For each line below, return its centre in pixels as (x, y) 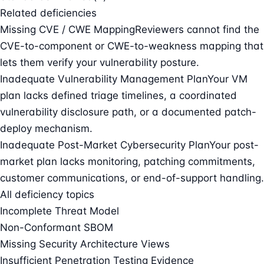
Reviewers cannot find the (197, 29)
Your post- (234, 145)
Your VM (227, 79)
